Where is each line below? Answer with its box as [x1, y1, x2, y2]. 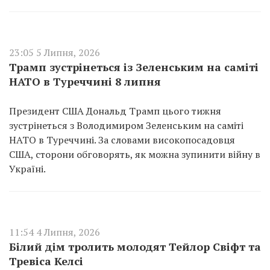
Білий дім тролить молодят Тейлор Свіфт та [9, 239, 261, 254]
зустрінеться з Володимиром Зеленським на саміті [9, 119, 243, 132]
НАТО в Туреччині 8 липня [9, 74, 161, 89]
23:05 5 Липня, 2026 [9, 46, 100, 59]
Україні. [9, 162, 46, 175]
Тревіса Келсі [9, 254, 83, 268]
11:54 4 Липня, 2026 [9, 225, 100, 239]
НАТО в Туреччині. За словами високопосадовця [9, 133, 235, 146]
